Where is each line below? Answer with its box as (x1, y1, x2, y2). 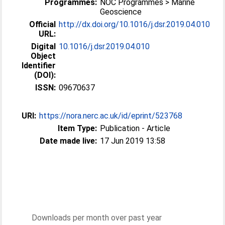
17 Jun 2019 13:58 (100, 136, 166, 146)
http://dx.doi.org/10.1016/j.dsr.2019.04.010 (59, 20, 210, 29)
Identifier (22, 61, 56, 70)
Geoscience (100, 7, 142, 17)
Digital (31, 42, 56, 51)
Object (31, 51, 56, 61)
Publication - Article (100, 124, 171, 133)
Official (29, 20, 56, 29)
